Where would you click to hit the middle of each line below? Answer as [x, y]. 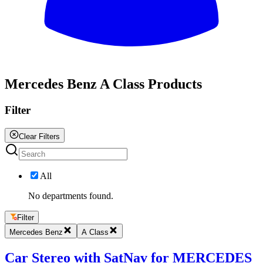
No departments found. [71, 195]
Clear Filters [39, 136]
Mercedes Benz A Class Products [103, 84]
